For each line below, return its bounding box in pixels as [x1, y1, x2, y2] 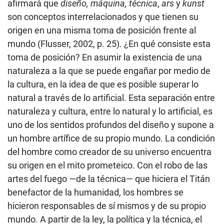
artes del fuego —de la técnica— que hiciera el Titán [7, 173, 210, 184]
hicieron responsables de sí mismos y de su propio [7, 200, 206, 211]
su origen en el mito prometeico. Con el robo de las [7, 159, 207, 170]
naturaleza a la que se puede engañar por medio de [7, 65, 210, 76]
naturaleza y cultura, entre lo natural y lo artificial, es [7, 105, 212, 116]
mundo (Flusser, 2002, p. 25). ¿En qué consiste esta [7, 38, 210, 49]
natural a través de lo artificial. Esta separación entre [7, 92, 215, 103]
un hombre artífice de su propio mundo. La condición [7, 132, 215, 143]
